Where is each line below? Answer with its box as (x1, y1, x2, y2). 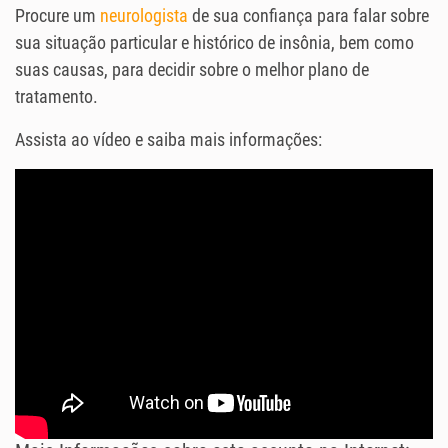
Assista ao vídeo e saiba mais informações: (15, 129, 322, 151)
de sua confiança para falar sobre (188, 5, 429, 27)
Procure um (15, 5, 100, 27)
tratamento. (15, 86, 98, 108)
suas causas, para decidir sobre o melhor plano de (15, 59, 369, 81)
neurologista (100, 5, 188, 27)
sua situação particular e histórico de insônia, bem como (15, 32, 414, 54)
